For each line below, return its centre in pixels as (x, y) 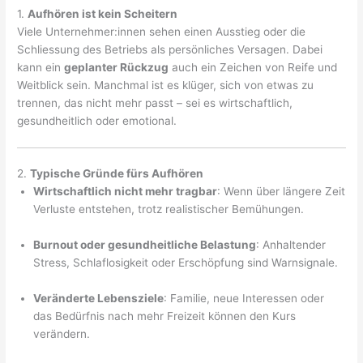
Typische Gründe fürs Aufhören (117, 174)
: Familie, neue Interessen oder (244, 298)
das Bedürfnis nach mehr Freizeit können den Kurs (165, 316)
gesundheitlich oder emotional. (97, 120)
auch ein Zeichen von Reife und (253, 67)
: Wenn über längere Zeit (282, 192)
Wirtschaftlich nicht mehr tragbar (126, 192)
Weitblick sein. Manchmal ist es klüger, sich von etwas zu (166, 85)
